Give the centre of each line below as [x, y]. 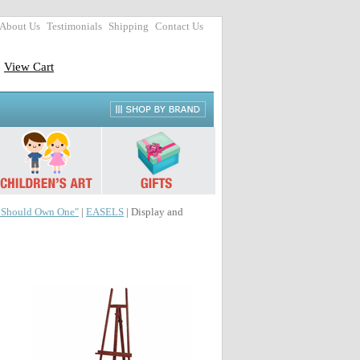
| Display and [153, 212]
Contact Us [179, 27]
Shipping [129, 27]
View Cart [29, 66]
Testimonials [74, 27]
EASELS [105, 212]
